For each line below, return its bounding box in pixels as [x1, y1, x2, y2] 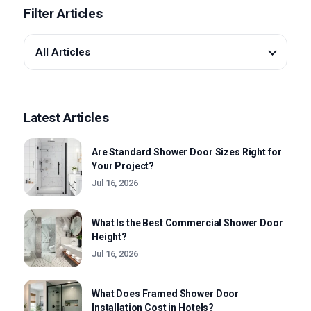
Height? [92, 231, 128, 242]
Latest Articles [24, 110, 109, 126]
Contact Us [17, 78, 84, 93]
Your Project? [92, 160, 155, 171]
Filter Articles [24, 6, 103, 22]
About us [17, 35, 71, 50]
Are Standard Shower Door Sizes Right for [92, 146, 282, 158]
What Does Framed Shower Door [92, 288, 239, 299]
